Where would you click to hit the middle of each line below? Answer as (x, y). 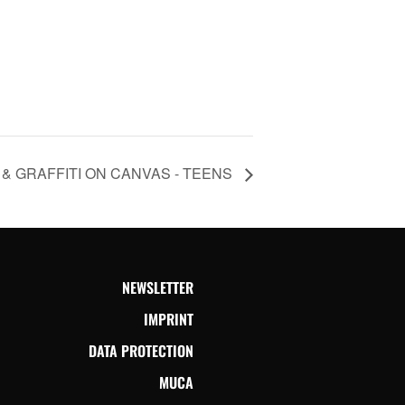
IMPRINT (168, 319)
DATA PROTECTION (141, 350)
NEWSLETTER (157, 287)
